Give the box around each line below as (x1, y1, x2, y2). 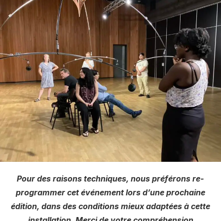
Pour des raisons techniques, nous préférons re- (17, 173, 204, 184)
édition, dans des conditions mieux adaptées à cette (11, 201, 210, 211)
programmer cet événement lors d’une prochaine (16, 187, 205, 197)
